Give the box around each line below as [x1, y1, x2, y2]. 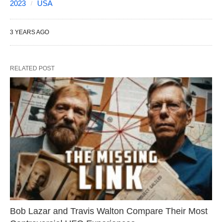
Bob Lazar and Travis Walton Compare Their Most [10, 206, 208, 217]
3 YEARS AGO [10, 28, 49, 36]
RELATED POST [10, 64, 55, 72]
